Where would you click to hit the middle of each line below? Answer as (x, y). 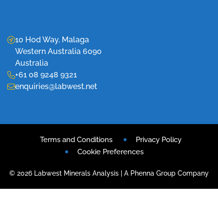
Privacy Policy (158, 139)
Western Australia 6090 (58, 51)
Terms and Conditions (76, 139)
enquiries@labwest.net (56, 86)
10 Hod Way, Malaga (52, 39)
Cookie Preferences (110, 152)
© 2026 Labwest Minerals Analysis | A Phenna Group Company (109, 173)
